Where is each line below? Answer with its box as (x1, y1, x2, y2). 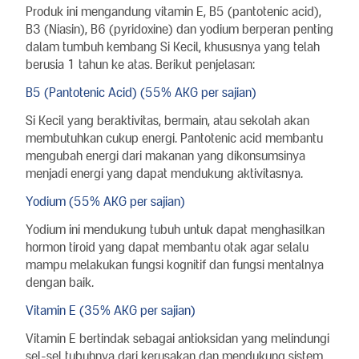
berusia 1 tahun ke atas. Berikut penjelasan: (26, 56, 255, 72)
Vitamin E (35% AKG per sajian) (26, 302, 196, 318)
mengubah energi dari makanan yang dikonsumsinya (26, 147, 305, 163)
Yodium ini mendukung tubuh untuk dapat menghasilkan (26, 221, 325, 237)
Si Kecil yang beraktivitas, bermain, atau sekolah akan (26, 112, 309, 128)
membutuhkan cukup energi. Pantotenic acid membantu (26, 130, 323, 146)
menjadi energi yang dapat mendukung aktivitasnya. (26, 165, 303, 181)
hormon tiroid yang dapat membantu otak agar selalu (26, 239, 309, 255)
